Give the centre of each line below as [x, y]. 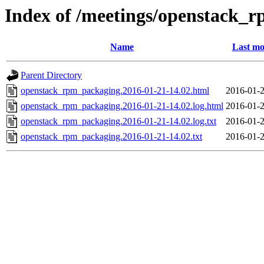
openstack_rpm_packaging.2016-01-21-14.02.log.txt [118, 121]
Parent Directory [51, 75]
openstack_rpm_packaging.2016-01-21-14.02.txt [111, 137]
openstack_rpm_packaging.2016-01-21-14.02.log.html [122, 106]
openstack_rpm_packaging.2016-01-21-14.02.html [115, 91]
